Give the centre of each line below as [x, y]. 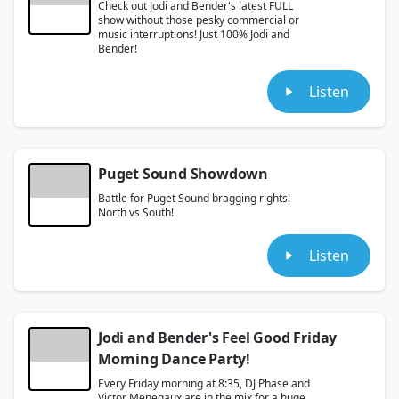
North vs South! [136, 212]
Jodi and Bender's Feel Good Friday [218, 337]
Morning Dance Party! [175, 358]
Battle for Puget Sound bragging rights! [194, 198]
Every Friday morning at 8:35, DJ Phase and [204, 383]
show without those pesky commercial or [199, 20]
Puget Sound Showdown [183, 173]
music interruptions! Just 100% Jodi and [194, 34]
